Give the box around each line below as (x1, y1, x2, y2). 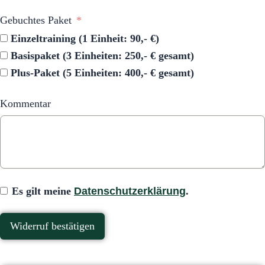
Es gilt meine (12, 185, 74, 197)
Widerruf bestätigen (10, 219, 95, 232)
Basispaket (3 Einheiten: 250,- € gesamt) (11, 49, 194, 62)
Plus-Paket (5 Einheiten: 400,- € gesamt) (11, 66, 194, 79)
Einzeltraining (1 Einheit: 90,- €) (11, 32, 159, 44)
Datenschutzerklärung (74, 185, 186, 197)
